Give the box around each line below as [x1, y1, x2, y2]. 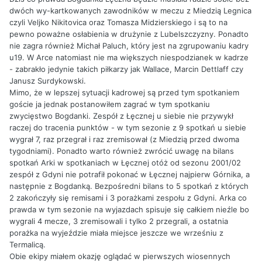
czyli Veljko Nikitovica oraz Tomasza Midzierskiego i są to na [9, 17, 227, 27]
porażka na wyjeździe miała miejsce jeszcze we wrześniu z [9, 227, 223, 237]
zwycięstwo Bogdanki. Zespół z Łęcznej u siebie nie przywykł [9, 111, 233, 120]
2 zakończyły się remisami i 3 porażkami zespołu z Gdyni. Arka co [9, 192, 247, 202]
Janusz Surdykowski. [9, 75, 86, 85]
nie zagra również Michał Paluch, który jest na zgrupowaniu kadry [9, 40, 249, 50]
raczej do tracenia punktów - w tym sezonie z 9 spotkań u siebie [9, 122, 246, 132]
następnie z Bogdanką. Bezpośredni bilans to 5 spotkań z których [9, 181, 249, 191]
